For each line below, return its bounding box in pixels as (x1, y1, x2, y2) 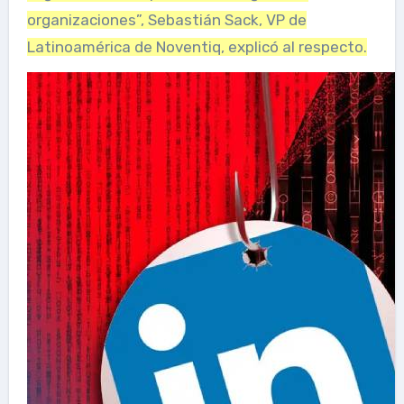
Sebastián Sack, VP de (147, 10, 307, 29)
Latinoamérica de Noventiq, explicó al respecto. (26, 37, 367, 56)
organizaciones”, (26, 10, 148, 29)
